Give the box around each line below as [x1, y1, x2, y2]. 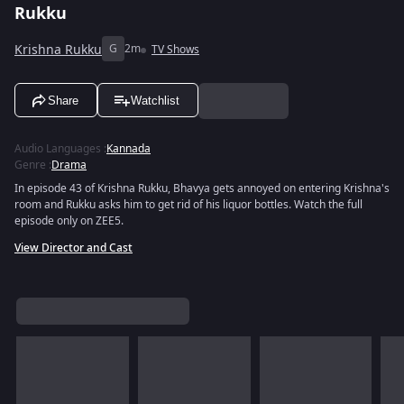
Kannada [106, 141, 151, 157]
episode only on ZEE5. [14, 213, 124, 229]
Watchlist [131, 93, 179, 107]
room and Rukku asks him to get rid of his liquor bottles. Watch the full [14, 197, 363, 213]
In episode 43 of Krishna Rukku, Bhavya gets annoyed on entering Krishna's [14, 180, 390, 197]
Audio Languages [14, 141, 101, 157]
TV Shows [151, 41, 199, 58]
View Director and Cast [14, 240, 133, 256]
